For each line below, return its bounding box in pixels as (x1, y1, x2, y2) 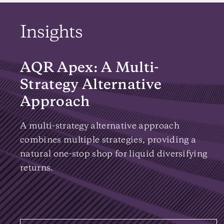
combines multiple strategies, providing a (20, 135, 196, 144)
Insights (20, 24, 82, 41)
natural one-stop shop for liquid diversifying (20, 149, 207, 158)
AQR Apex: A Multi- (20, 61, 159, 75)
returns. (20, 163, 53, 172)
